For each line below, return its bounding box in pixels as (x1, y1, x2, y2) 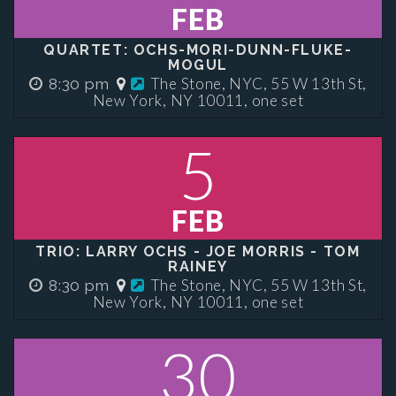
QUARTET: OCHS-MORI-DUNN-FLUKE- (43, 42, 353, 58)
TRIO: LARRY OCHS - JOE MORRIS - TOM (35, 243, 361, 260)
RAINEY (168, 258, 228, 275)
